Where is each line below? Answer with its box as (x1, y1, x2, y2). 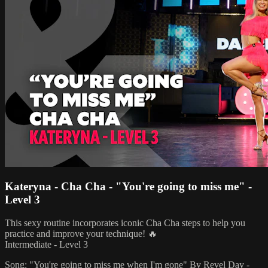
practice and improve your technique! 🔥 (5, 229, 157, 239)
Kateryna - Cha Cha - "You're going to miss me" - (5, 180, 252, 193)
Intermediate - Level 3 (5, 239, 88, 250)
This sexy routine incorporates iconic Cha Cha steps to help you (5, 218, 245, 229)
